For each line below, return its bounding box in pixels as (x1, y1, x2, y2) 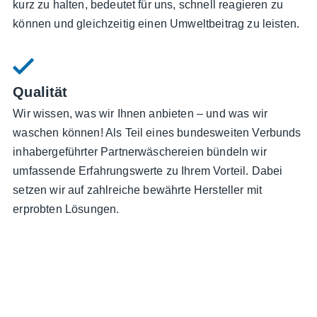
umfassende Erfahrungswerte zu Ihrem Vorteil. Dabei (13, 165, 283, 178)
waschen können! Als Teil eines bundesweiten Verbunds (13, 127, 301, 139)
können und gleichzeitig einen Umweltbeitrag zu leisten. (13, 18, 300, 30)
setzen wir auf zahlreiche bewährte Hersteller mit (13, 184, 263, 197)
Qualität (13, 84, 68, 100)
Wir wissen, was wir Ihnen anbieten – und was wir (13, 108, 268, 120)
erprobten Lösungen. (13, 203, 120, 216)
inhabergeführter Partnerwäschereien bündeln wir (13, 146, 267, 158)
